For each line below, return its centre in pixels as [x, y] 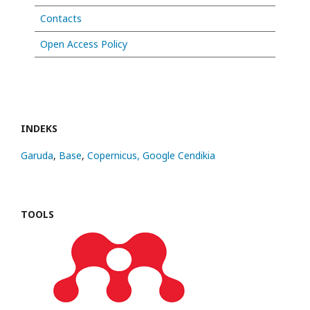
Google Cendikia [179, 156]
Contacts [61, 19]
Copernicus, [115, 156]
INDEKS [39, 129]
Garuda [37, 156]
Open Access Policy [84, 44]
